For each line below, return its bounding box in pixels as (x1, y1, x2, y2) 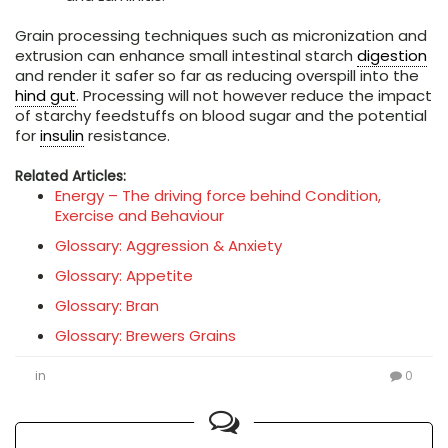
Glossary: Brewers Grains (55, 325, 236, 347)
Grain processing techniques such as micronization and (15, 25, 427, 47)
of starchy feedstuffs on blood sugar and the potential (15, 105, 427, 127)
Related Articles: (15, 166, 126, 187)
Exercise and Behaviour (55, 205, 224, 227)
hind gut (15, 85, 76, 107)
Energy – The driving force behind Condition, (55, 185, 381, 207)
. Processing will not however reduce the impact (76, 85, 432, 107)
